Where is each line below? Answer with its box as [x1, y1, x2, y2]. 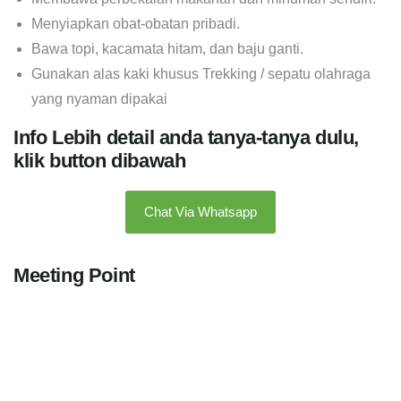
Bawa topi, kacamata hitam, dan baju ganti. [31, 40, 303, 56]
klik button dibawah [13, 149, 186, 172]
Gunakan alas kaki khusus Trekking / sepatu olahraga [31, 65, 371, 81]
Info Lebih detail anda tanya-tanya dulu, [13, 125, 360, 149]
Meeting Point [13, 263, 135, 286]
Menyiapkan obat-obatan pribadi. [31, 15, 240, 31]
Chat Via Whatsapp [144, 203, 257, 219]
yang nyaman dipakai [31, 90, 167, 107]
